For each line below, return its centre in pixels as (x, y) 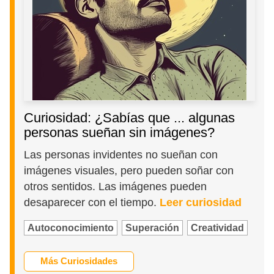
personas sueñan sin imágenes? (120, 133)
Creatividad (218, 228)
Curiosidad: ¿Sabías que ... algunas (130, 118)
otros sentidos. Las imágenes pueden (116, 187)
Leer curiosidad (201, 203)
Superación (153, 228)
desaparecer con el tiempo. (92, 203)
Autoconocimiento (71, 228)
